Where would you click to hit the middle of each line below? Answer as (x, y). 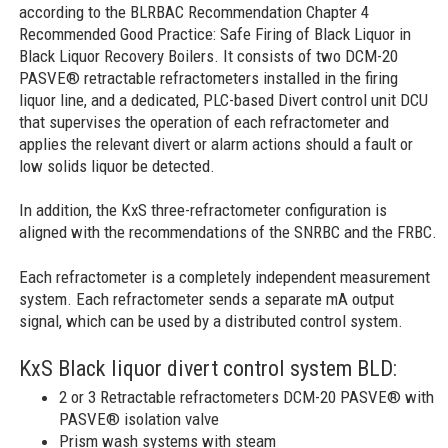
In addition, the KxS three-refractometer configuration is (203, 210)
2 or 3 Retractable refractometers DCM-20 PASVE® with (247, 396)
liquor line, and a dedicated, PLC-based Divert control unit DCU (224, 99)
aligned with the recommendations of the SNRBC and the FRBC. (228, 232)
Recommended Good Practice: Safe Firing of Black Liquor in (215, 33)
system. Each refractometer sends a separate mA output (207, 299)
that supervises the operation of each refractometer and (204, 121)
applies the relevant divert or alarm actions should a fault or (216, 143)
